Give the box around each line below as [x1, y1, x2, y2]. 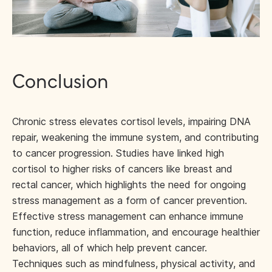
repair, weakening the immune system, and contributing [12, 131, 259, 143]
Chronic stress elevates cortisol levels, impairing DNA [12, 115, 251, 127]
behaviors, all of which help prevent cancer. [12, 242, 207, 254]
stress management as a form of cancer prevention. [12, 194, 247, 206]
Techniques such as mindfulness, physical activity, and [12, 257, 256, 270]
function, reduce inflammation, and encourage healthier [12, 226, 260, 238]
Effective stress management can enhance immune [12, 210, 243, 222]
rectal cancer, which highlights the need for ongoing [12, 178, 246, 191]
